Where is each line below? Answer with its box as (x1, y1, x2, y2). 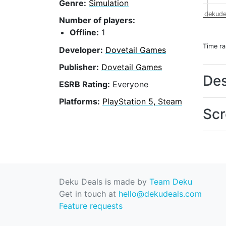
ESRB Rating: (59, 79, 110, 90)
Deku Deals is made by (59, 177, 149, 187)
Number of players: (59, 15, 135, 26)
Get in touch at (59, 189, 119, 199)
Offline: (70, 27, 99, 38)
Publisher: (59, 62, 99, 72)
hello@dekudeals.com (119, 189, 202, 199)
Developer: (59, 44, 103, 55)
